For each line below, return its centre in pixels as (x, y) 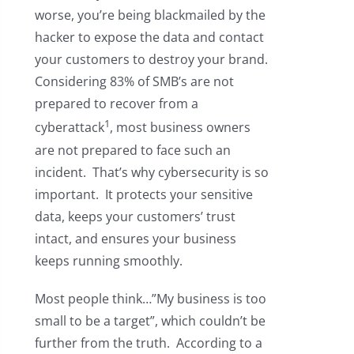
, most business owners (180, 128)
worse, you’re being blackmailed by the (150, 15)
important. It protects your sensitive (143, 194)
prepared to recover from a (116, 104)
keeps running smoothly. (108, 260)
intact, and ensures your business (135, 238)
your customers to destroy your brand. (153, 60)
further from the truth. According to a (148, 343)
